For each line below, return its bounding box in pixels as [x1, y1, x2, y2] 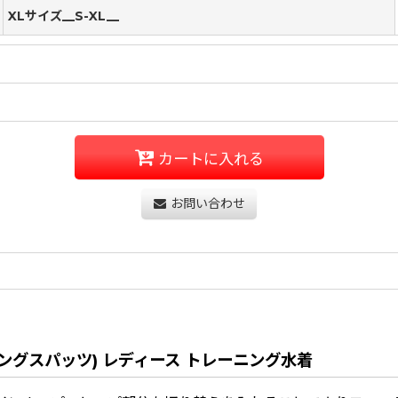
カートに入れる [157, 148, 264, 168]
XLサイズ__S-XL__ [8, 8, 119, 25]
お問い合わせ [170, 195, 245, 212]
